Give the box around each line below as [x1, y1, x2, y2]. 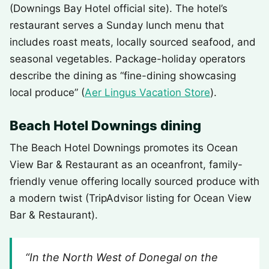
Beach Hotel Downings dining [10, 118, 201, 133]
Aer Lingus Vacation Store [85, 86, 210, 98]
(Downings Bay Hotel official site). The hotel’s [10, 2, 228, 14]
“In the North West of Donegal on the [25, 251, 218, 264]
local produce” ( [10, 86, 85, 98]
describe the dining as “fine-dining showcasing [10, 70, 236, 82]
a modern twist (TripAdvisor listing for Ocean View [10, 192, 252, 204]
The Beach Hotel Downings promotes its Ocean [10, 142, 238, 154]
